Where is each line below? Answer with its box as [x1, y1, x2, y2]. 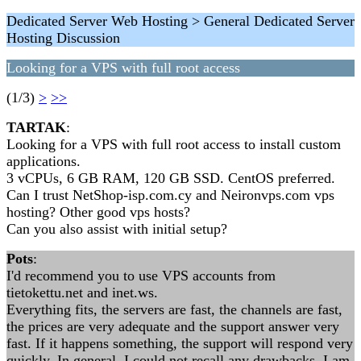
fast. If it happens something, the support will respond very [6, 335, 353, 351]
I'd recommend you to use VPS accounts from [6, 268, 276, 284]
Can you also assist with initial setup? [6, 221, 227, 237]
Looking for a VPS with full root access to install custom [6, 136, 341, 152]
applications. [6, 153, 81, 169]
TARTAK [6, 119, 66, 135]
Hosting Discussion [6, 30, 120, 46]
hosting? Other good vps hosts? [6, 204, 190, 220]
